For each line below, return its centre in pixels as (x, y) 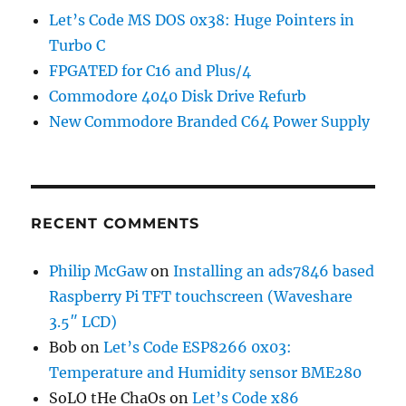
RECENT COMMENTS (115, 224)
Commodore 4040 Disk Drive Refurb (178, 97)
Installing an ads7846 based (274, 271)
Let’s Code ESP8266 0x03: (198, 348)
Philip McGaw (98, 271)
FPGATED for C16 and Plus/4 (150, 71)
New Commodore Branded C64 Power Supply (210, 122)
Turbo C (77, 46)
